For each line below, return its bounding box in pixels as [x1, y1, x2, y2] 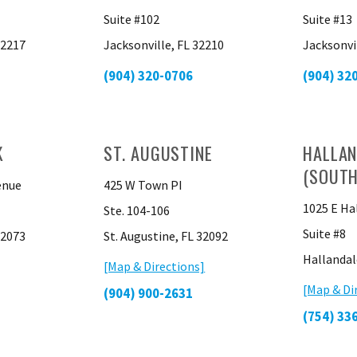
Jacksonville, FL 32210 [104, 37, 225, 53]
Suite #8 [302, 226, 346, 241]
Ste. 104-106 [104, 202, 171, 218]
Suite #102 [104, 11, 160, 27]
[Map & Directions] [104, 258, 206, 274]
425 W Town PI [104, 177, 183, 193]
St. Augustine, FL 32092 [104, 228, 229, 244]
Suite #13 [302, 11, 352, 27]
